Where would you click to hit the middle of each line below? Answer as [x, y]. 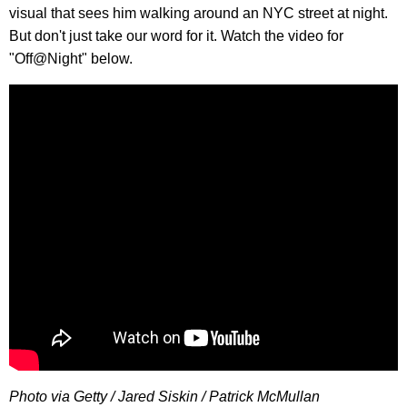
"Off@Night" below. [71, 58]
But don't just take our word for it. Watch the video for [176, 35]
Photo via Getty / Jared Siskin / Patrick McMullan [164, 396]
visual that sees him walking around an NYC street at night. [199, 13]
